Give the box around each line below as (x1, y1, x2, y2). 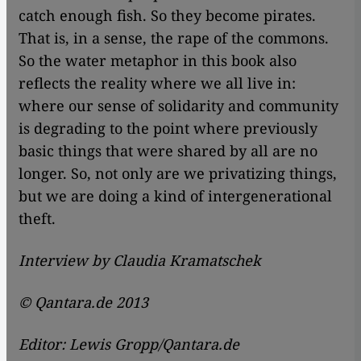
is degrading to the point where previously (19, 118, 317, 138)
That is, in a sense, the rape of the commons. (19, 27, 329, 48)
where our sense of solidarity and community (19, 95, 338, 115)
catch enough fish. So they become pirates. (19, 5, 316, 25)
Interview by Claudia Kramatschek (19, 250, 261, 270)
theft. (19, 208, 56, 228)
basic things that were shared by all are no (19, 140, 317, 160)
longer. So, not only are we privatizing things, (19, 163, 337, 183)
